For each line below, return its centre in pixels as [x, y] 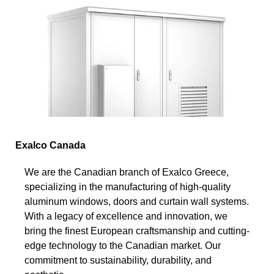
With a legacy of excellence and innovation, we [126, 216]
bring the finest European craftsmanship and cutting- [137, 231]
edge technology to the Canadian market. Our [123, 245]
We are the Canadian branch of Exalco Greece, [127, 172]
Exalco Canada [50, 145]
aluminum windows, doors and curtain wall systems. [137, 201]
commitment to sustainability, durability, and [118, 260]
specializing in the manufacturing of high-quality [128, 187]
